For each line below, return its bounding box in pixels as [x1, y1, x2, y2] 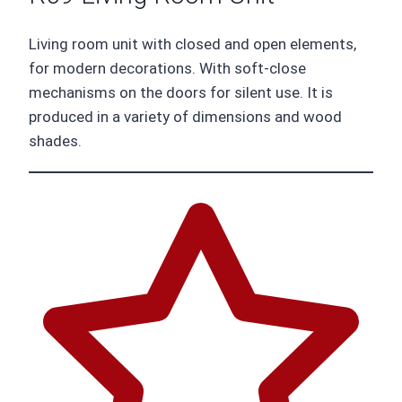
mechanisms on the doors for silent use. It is [29, 83, 333, 102]
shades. [29, 132, 82, 151]
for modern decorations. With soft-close [29, 59, 306, 78]
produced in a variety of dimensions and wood [29, 108, 342, 127]
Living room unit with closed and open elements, [29, 35, 356, 54]
